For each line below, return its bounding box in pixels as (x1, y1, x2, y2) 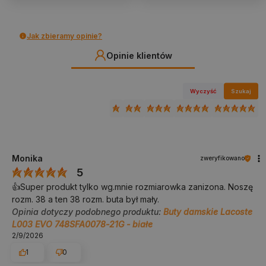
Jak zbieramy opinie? (27, 31, 102, 40)
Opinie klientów (106, 50, 172, 61)
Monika (12, 153, 43, 164)
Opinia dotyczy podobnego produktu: (12, 207, 163, 217)
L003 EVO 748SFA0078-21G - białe (12, 219, 153, 230)
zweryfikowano (200, 154, 245, 162)
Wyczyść (190, 87, 217, 94)
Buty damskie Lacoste (163, 207, 252, 217)
